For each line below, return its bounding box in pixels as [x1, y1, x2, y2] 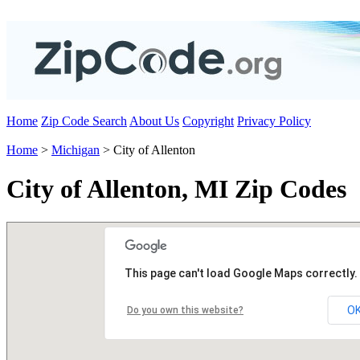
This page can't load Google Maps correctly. [125, 266, 358, 280]
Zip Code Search [41, 114, 127, 128]
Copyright [182, 114, 234, 128]
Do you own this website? [127, 304, 243, 316]
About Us [129, 114, 179, 128]
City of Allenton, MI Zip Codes [6, 174, 346, 204]
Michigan [51, 143, 100, 157]
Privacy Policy [237, 114, 311, 128]
